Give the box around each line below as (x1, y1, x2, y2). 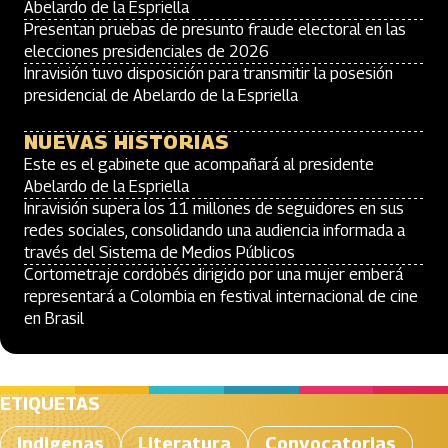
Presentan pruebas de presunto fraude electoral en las (24, 20, 406, 39)
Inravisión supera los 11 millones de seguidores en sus (24, 199, 404, 218)
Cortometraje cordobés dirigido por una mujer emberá (24, 265, 403, 284)
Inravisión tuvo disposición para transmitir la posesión (24, 64, 393, 83)
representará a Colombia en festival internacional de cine (24, 287, 418, 306)
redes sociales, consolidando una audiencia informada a (24, 221, 405, 240)
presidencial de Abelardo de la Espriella (24, 86, 298, 105)
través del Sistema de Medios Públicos (24, 243, 295, 262)
